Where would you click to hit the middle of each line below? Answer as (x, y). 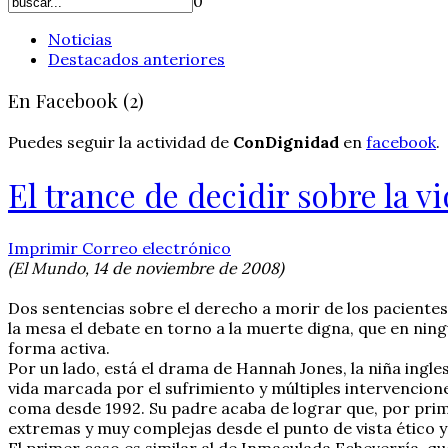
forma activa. (59, 347)
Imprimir (45, 247)
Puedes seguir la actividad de (120, 141)
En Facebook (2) (76, 101)
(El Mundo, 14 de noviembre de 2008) (146, 267)
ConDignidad (286, 141)
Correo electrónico (156, 247)
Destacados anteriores (136, 59)
